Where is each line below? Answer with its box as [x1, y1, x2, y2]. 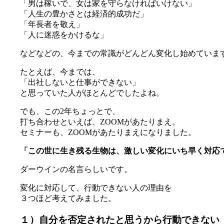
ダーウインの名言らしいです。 [20, 165, 132, 174]
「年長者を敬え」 [20, 20, 84, 29]
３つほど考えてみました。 [20, 194, 116, 203]
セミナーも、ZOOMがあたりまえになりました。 [20, 128, 196, 137]
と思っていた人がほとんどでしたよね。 [20, 88, 164, 97]
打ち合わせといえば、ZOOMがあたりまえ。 [20, 117, 180, 126]
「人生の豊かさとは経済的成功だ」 [20, 9, 148, 18]
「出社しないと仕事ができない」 [20, 78, 140, 87]
